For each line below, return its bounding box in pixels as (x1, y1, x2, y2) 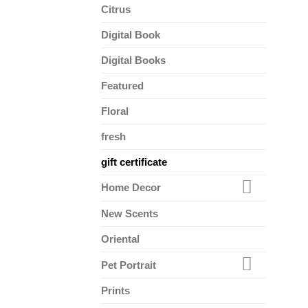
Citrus (101, 3, 131, 15)
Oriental (101, 233, 140, 245)
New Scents (101, 208, 158, 220)
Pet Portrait (101, 258, 156, 271)
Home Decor (101, 181, 161, 194)
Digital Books (101, 54, 166, 66)
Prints (101, 285, 130, 297)
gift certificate (101, 155, 167, 168)
